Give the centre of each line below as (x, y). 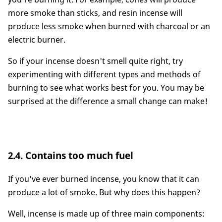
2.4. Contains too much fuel (71, 156)
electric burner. (37, 40)
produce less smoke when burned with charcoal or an (109, 27)
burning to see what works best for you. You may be (106, 88)
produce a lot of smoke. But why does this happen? (104, 192)
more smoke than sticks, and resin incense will (95, 13)
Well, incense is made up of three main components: (106, 213)
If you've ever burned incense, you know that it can (104, 179)
